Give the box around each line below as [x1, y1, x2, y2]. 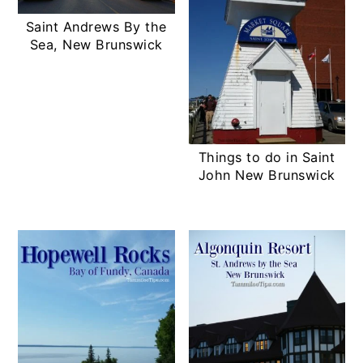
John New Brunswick [198, 166, 335, 183]
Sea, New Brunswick [29, 36, 163, 53]
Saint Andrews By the [25, 18, 167, 35]
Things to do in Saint [198, 148, 335, 165]
